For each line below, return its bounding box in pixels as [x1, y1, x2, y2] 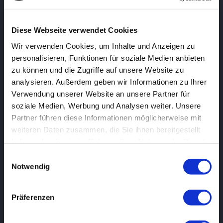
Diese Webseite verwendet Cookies [11, 25, 137, 34]
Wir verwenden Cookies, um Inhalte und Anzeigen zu [11, 41, 195, 50]
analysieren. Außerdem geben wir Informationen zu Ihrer [11, 77, 207, 86]
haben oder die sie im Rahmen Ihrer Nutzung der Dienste [11, 137, 210, 146]
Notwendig [11, 162, 50, 171]
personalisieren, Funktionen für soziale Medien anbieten [11, 53, 205, 62]
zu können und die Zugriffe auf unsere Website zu [11, 65, 184, 74]
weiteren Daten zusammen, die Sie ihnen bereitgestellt [11, 125, 201, 134]
